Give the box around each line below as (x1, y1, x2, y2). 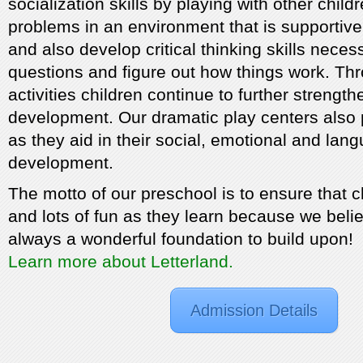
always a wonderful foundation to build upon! (8, 229, 353, 249)
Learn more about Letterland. (8, 252, 233, 271)
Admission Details (190, 301, 318, 319)
